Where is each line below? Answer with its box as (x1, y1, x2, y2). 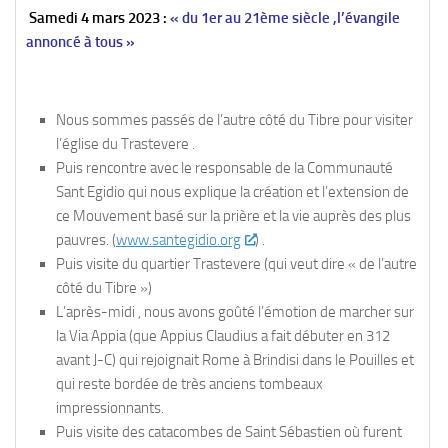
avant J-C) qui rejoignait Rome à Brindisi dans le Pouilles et (56, 351, 414, 370)
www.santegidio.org (116, 231, 241, 250)
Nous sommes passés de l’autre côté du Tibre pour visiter (56, 111, 413, 130)
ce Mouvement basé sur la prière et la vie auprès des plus (56, 207, 411, 226)
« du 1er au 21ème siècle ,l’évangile (167, 9, 400, 28)
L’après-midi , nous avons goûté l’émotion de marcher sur (56, 303, 414, 322)
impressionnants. (56, 399, 164, 418)
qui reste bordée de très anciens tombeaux (56, 375, 323, 394)
